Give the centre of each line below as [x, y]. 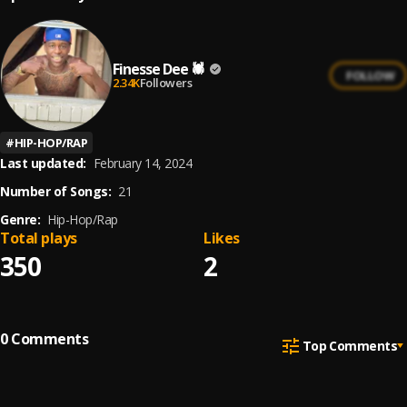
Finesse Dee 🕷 [159, 69]
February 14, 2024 [142, 163]
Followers [165, 82]
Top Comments [349, 345]
